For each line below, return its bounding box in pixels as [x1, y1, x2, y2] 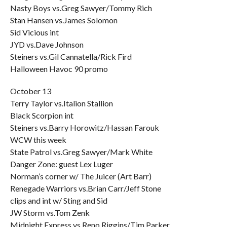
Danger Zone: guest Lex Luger [10, 159, 113, 169]
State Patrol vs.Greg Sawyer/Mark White [10, 147, 153, 157]
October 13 [10, 86, 51, 96]
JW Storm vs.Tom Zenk [10, 208, 90, 217]
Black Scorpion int [10, 110, 73, 120]
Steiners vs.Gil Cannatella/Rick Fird [10, 52, 132, 61]
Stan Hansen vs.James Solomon [10, 15, 118, 25]
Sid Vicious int [10, 27, 59, 37]
